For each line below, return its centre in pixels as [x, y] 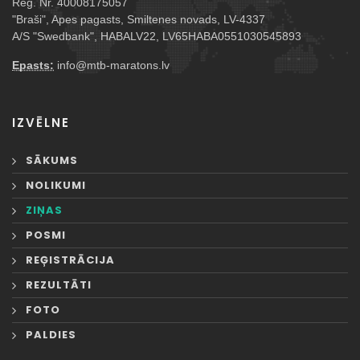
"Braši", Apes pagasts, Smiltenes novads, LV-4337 [139, 19]
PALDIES [51, 334]
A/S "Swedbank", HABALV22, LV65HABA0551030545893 [157, 36]
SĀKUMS [52, 160]
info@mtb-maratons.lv [112, 65]
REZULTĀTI [59, 284]
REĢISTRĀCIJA [70, 260]
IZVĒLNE [41, 122]
